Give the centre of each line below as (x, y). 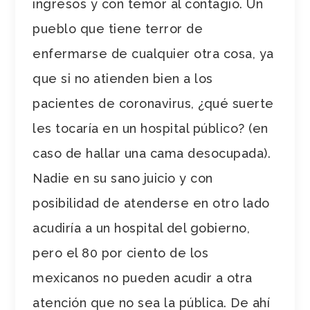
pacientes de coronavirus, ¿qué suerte (153, 103)
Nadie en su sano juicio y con (123, 178)
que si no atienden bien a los (123, 78)
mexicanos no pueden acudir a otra (143, 277)
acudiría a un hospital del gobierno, (142, 228)
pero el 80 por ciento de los (121, 253)
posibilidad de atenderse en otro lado (151, 203)
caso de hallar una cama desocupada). (152, 153)
